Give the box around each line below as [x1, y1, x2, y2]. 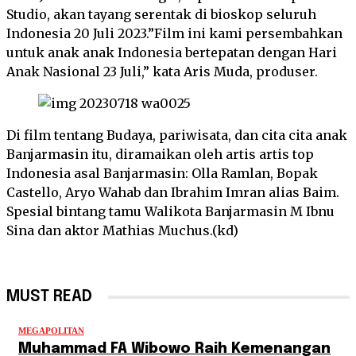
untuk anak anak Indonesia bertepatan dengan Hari [6, 44, 337, 60]
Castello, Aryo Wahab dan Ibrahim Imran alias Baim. [6, 184, 339, 200]
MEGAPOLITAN [18, 326, 84, 335]
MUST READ [6, 288, 92, 305]
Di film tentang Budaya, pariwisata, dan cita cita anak [6, 127, 347, 143]
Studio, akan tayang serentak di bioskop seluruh [6, 6, 316, 22]
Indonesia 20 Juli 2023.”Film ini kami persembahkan [6, 25, 342, 41]
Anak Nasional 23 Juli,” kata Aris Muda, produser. [6, 64, 318, 79]
